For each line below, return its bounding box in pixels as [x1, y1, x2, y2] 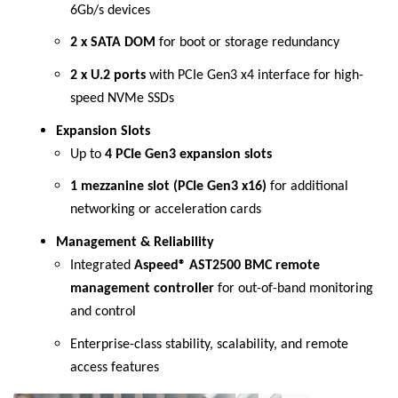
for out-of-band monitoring [214, 281, 373, 296]
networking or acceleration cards [70, 203, 261, 218]
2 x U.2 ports [70, 68, 146, 83]
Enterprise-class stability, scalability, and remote [70, 337, 348, 352]
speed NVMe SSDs [70, 91, 174, 106]
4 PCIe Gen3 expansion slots [105, 147, 272, 162]
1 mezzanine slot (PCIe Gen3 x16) [70, 179, 267, 195]
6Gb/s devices [70, 3, 150, 18]
